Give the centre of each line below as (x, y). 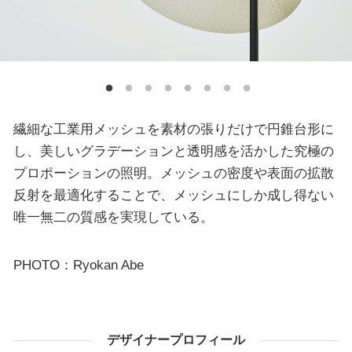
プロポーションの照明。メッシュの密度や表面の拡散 (173, 172)
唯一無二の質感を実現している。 (113, 216)
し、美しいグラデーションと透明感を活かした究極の (173, 150)
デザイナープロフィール (176, 340)
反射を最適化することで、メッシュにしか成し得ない (173, 194)
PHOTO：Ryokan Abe (78, 265)
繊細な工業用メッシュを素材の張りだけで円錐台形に (173, 128)
